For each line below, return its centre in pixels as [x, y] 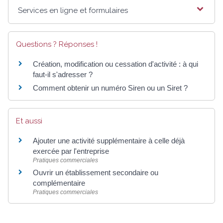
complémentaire [59, 183]
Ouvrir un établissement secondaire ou [96, 172]
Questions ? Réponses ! [57, 44]
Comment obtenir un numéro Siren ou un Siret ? [110, 88]
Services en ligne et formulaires [73, 10]
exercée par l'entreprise [71, 151]
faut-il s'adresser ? [63, 74]
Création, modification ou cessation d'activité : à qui [115, 64]
